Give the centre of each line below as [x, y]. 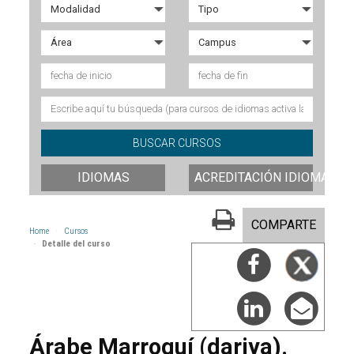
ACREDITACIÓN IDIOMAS [265, 177]
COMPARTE [283, 224]
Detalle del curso [77, 243]
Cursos [76, 231]
